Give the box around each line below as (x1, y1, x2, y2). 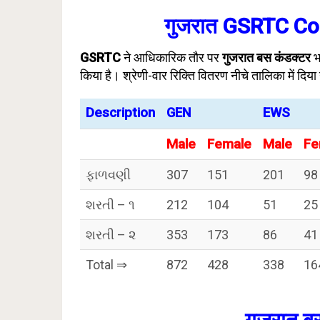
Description (86, 105, 155, 121)
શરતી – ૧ (86, 197, 135, 212)
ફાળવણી (86, 167, 131, 182)
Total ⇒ (86, 257, 127, 272)
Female (207, 136, 251, 152)
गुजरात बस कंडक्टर (222, 50, 311, 65)
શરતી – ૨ (86, 227, 136, 242)
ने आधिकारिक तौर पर (121, 50, 222, 65)
